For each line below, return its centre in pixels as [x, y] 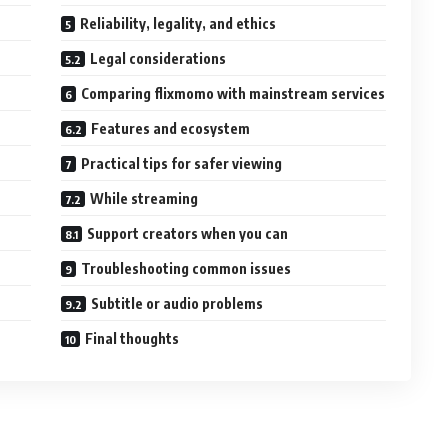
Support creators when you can [188, 233]
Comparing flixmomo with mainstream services [233, 93]
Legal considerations [158, 58]
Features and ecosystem [171, 128]
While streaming [144, 198]
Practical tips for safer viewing [182, 163]
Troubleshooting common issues [186, 268]
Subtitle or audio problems [177, 303]
